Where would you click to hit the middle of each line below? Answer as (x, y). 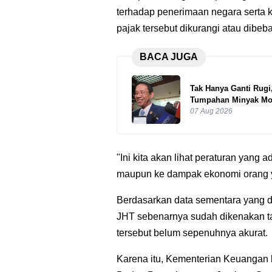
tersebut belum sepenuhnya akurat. (192, 233)
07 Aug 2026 (211, 111)
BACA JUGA (168, 57)
